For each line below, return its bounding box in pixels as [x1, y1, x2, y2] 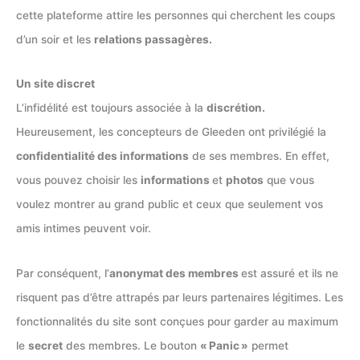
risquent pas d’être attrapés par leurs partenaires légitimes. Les [16, 290, 343, 304]
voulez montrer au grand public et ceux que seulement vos [16, 198, 323, 211]
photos [226, 174, 264, 187]
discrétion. [207, 101, 265, 115]
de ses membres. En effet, [189, 149, 329, 163]
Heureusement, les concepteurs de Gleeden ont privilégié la [16, 125, 326, 139]
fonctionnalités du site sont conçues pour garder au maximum [16, 314, 338, 328]
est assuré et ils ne [241, 266, 338, 280]
